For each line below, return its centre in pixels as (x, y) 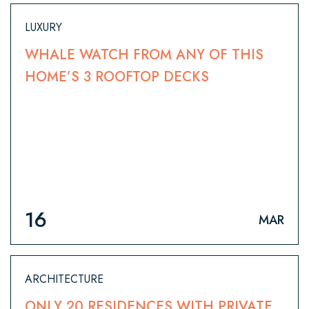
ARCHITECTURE (64, 279)
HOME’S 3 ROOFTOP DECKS (117, 77)
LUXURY (43, 28)
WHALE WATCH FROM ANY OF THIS (144, 55)
